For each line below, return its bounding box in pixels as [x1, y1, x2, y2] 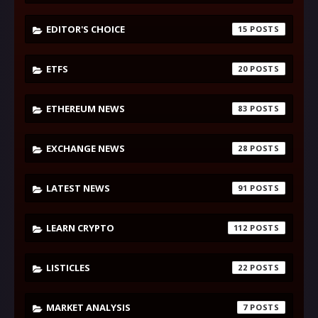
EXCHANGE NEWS [46, 141, 125, 155]
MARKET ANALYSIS [46, 300, 131, 314]
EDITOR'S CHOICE [46, 22, 125, 35]
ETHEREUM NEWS [46, 102, 125, 115]
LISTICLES [46, 261, 90, 274]
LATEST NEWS [46, 181, 110, 194]
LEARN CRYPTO [46, 221, 114, 234]
